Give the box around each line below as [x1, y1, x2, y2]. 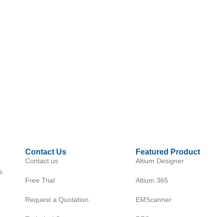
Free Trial [25, 176, 55, 185]
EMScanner [135, 196, 171, 204]
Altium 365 [135, 176, 168, 185]
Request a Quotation [25, 196, 89, 204]
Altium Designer [135, 157, 184, 165]
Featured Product [135, 148, 200, 156]
